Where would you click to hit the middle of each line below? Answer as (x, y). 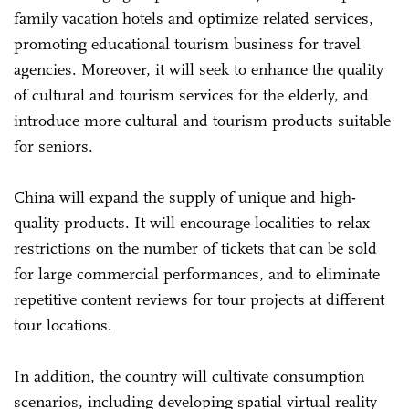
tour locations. (63, 325)
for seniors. (53, 146)
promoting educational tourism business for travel (187, 43)
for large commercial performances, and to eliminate (197, 273)
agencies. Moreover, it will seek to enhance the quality (199, 69)
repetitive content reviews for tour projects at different (199, 299)
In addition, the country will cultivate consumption (189, 376)
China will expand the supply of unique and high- (185, 197)
